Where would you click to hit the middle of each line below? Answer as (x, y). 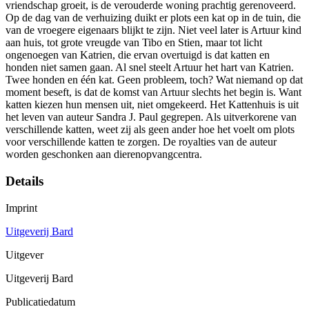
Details (24, 181)
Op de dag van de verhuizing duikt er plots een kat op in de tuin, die (153, 18)
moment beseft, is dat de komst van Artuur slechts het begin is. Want (153, 92)
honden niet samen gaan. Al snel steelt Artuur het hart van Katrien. (150, 68)
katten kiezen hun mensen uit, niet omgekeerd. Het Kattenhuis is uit (152, 105)
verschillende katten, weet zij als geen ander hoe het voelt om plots (150, 130)
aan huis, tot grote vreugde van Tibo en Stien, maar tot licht (134, 43)
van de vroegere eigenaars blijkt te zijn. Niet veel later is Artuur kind (153, 30)
